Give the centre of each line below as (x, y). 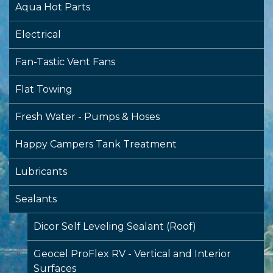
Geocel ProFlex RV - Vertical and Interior (132, 254)
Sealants (36, 199)
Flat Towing (44, 90)
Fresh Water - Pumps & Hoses (87, 117)
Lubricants (41, 172)
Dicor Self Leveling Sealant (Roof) (115, 227)
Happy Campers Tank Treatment (96, 144)
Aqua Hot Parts (53, 7)
